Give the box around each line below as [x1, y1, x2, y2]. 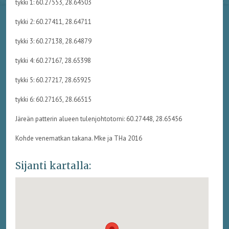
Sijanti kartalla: [15, 159, 91, 172]
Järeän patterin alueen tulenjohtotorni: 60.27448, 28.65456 [15, 114, 182, 123]
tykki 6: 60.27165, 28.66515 [15, 95, 91, 104]
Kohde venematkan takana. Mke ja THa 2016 [15, 133, 142, 143]
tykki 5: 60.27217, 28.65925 [15, 75, 91, 84]
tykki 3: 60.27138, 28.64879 [15, 36, 91, 45]
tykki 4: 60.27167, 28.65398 [15, 56, 91, 65]
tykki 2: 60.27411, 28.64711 [15, 17, 91, 26]
